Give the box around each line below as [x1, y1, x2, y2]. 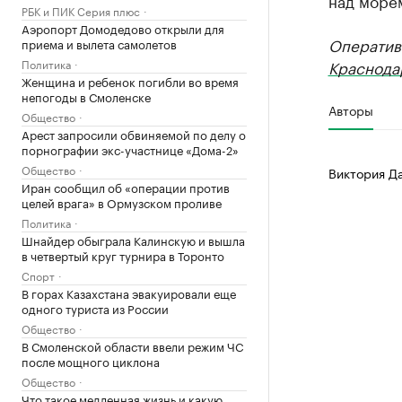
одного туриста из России [22, 299, 169, 317]
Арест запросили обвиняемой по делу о [22, 125, 246, 143]
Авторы [328, 100, 373, 119]
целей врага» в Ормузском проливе [22, 193, 222, 211]
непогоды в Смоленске [22, 87, 151, 105]
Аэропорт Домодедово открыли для [22, 19, 224, 37]
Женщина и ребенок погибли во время [22, 72, 239, 90]
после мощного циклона [22, 352, 160, 370]
